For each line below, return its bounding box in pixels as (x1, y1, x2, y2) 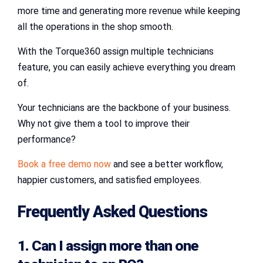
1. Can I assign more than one (18, 237, 198, 254)
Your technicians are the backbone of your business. (18, 102, 231, 113)
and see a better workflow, (111, 158, 223, 170)
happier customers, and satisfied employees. (18, 174, 201, 186)
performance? (18, 133, 76, 145)
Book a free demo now (18, 158, 111, 170)
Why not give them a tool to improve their (18, 117, 190, 129)
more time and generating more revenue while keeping (18, 5, 240, 16)
